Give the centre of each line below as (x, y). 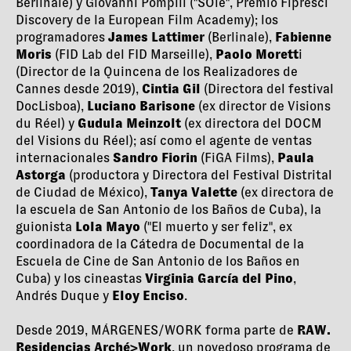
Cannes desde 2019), (79, 89)
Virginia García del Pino (219, 279)
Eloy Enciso (148, 296)
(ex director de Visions (263, 107)
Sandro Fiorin (155, 158)
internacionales (64, 158)
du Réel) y (47, 124)
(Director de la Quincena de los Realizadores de (157, 72)
